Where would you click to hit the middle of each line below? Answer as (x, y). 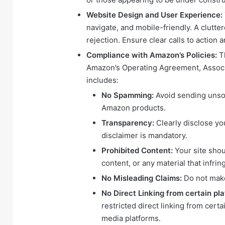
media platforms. (131, 218)
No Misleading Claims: (142, 178)
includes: (102, 80)
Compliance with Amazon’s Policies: (152, 55)
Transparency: (128, 123)
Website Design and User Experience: (154, 15)
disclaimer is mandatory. (144, 135)
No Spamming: (128, 95)
